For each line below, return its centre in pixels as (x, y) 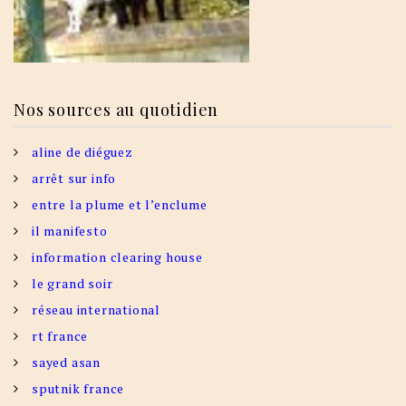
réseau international (96, 310)
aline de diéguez (82, 152)
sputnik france (78, 389)
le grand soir (72, 284)
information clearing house (117, 257)
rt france (60, 336)
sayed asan (66, 362)
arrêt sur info (74, 179)
